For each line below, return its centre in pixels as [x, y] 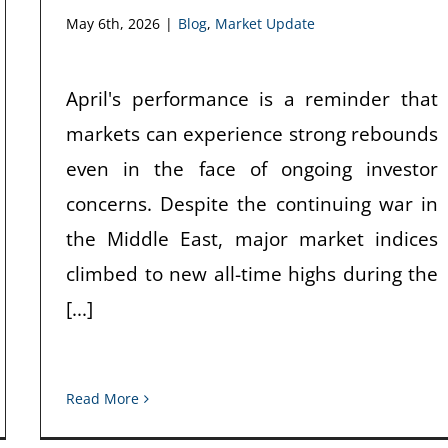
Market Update [265, 23]
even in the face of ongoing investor [252, 168]
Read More [102, 398]
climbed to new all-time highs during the [252, 273]
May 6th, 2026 [113, 23]
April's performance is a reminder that [252, 98]
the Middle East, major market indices [252, 238]
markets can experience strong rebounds [252, 133]
